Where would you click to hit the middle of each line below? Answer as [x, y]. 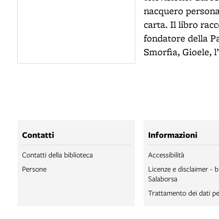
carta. [157, 24]
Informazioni [173, 135]
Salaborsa [163, 178]
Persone [34, 169]
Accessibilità [166, 154]
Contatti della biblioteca [57, 154]
